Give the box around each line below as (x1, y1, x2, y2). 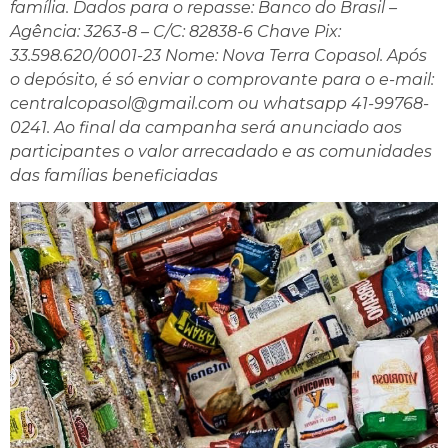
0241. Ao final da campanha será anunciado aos (10, 117, 402, 137)
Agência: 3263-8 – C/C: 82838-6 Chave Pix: (10, 21, 341, 41)
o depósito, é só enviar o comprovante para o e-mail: (10, 69, 434, 89)
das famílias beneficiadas (10, 165, 218, 185)
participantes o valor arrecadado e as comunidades (10, 141, 432, 161)
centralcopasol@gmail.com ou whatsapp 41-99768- (10, 93, 429, 113)
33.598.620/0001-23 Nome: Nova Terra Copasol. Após (10, 45, 427, 65)
